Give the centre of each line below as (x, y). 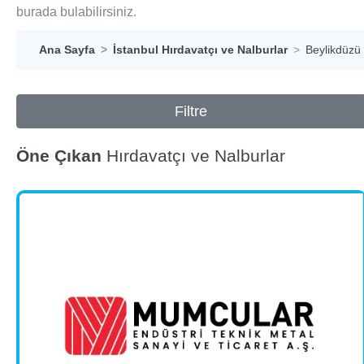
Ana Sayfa (67, 50)
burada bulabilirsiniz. (76, 12)
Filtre (191, 111)
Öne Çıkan (59, 156)
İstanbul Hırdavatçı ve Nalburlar (200, 50)
